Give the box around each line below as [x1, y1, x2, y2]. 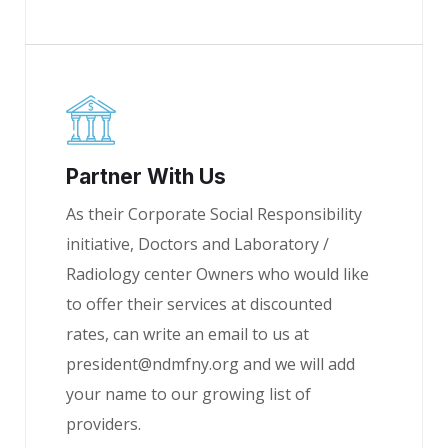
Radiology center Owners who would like [66, 263, 369, 285]
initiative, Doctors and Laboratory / [66, 233, 329, 255]
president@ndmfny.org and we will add [66, 353, 355, 375]
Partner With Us [66, 164, 226, 189]
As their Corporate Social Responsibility [66, 203, 362, 225]
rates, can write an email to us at [66, 323, 309, 345]
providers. [66, 413, 141, 435]
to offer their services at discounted [66, 293, 332, 315]
